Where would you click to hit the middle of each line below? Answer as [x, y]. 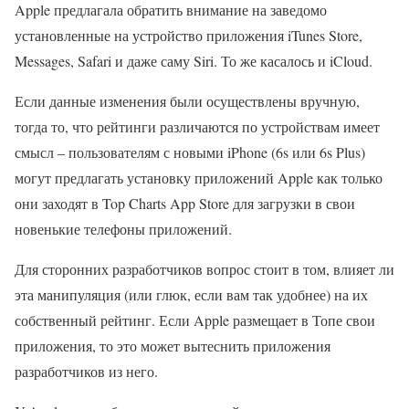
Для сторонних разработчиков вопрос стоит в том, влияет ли [204, 269]
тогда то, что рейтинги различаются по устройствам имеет [197, 127]
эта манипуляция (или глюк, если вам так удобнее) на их [191, 295]
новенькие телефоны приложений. [123, 229]
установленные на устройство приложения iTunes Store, [189, 36]
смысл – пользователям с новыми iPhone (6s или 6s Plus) [190, 152]
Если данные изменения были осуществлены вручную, [187, 101]
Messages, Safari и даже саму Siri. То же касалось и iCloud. [194, 61]
